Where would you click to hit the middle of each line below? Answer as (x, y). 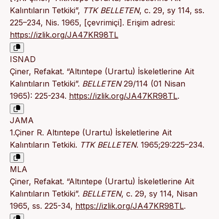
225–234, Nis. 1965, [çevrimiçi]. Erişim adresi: (92, 23)
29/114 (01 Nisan (153, 84)
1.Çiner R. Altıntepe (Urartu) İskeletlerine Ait (91, 133)
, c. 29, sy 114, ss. (172, 11)
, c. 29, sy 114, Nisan (159, 194)
